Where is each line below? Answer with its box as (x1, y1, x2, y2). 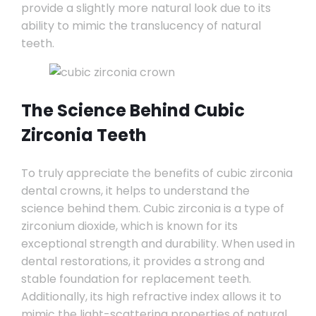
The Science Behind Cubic (20, 99, 245, 122)
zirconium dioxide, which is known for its (20, 218, 238, 234)
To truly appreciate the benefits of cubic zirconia (20, 165, 293, 181)
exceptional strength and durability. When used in (20, 236, 295, 252)
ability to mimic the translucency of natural (20, 18, 261, 34)
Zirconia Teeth (20, 123, 147, 147)
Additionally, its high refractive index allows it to (20, 288, 281, 305)
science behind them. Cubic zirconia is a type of (20, 200, 284, 217)
